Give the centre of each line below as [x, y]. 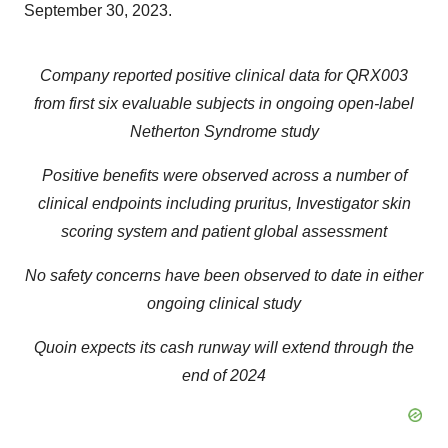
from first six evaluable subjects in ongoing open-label [224, 103]
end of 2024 [224, 375]
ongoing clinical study [224, 303]
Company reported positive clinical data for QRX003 [224, 75]
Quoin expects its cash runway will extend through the [224, 347]
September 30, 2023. [98, 10]
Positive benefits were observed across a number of [224, 175]
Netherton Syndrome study [224, 131]
